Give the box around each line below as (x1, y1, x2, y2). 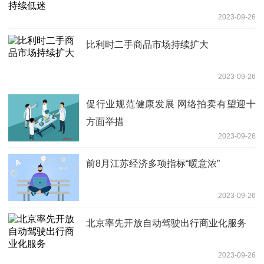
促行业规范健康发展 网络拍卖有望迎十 (86, 98, 256, 109)
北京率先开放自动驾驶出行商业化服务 (86, 217, 246, 228)
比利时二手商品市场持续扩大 (86, 39, 209, 49)
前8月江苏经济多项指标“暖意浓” (86, 158, 220, 169)
